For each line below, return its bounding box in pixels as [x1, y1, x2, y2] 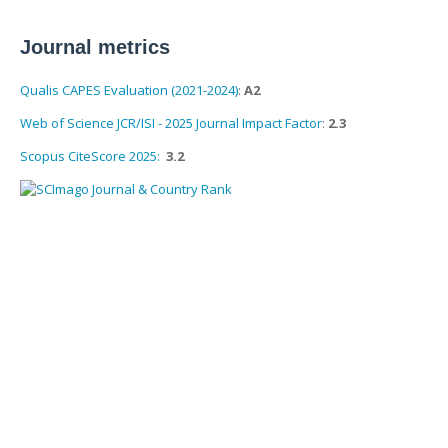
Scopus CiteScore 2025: [20, 146, 166, 165]
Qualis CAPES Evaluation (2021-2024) [20, 80, 238, 99]
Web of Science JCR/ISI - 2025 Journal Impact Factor [20, 113, 322, 132]
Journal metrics [20, 35, 170, 58]
